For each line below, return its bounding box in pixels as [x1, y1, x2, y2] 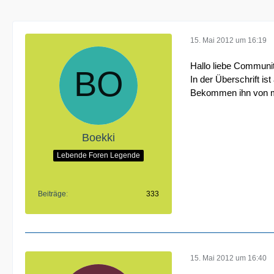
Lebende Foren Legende [57, 150, 140, 160]
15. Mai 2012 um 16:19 [190, 35, 267, 45]
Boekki [82, 131, 115, 144]
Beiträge [38, 190, 66, 198]
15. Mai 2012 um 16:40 [190, 253, 267, 262]
